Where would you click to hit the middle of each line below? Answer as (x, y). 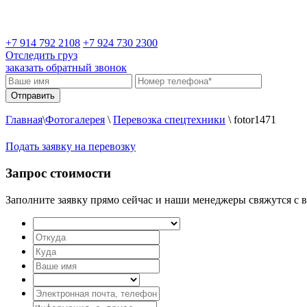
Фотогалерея (75, 120)
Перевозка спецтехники (169, 120)
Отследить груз (41, 55)
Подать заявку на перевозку (71, 147)
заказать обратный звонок (66, 67)
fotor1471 (254, 120)
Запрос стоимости (58, 173)
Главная (24, 120)
